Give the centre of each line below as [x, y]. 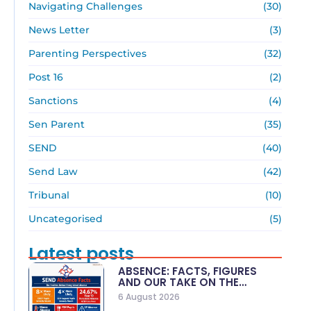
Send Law [53, 171]
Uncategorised [65, 219]
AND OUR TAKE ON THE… [183, 282]
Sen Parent [56, 124]
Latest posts [81, 254]
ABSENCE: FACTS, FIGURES [188, 271]
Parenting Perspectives [87, 53]
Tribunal [49, 195]
